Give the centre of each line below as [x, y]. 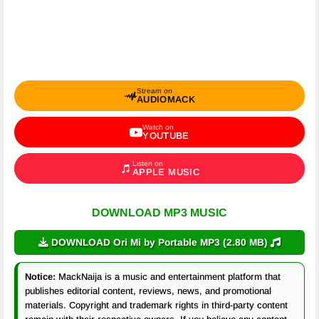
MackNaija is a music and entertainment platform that [168, 277]
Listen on [147, 163]
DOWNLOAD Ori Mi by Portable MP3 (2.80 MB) [159, 242]
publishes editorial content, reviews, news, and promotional [148, 291]
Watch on [158, 127]
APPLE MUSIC [166, 172]
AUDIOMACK [166, 99]
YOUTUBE [166, 136]
